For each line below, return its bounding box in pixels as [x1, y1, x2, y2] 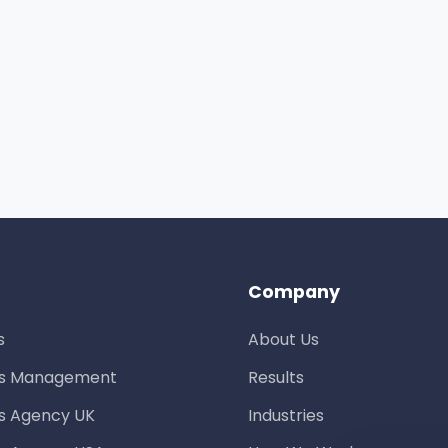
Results [248, 365, 304, 389]
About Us [248, 328, 319, 351]
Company [248, 280, 340, 304]
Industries [248, 403, 324, 427]
